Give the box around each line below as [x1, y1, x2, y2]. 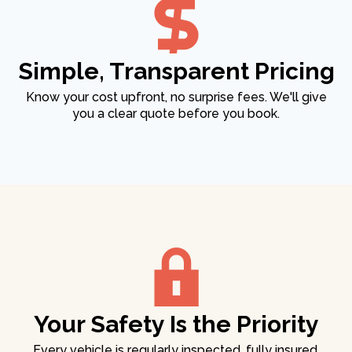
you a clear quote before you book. [72, 106, 280, 122]
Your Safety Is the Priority [33, 310, 319, 339]
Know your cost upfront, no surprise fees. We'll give [25, 90, 327, 105]
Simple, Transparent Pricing [17, 57, 335, 86]
